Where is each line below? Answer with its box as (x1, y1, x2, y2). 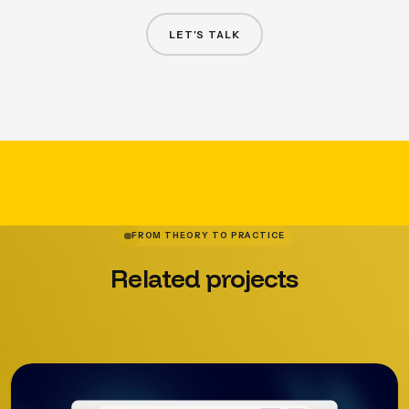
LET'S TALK (168, 27, 241, 41)
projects (205, 261, 299, 294)
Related (110, 261, 200, 294)
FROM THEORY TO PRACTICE (131, 230, 286, 241)
